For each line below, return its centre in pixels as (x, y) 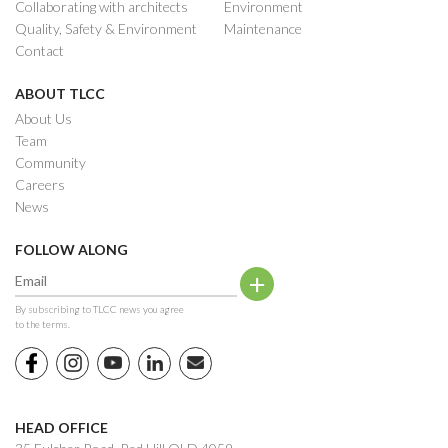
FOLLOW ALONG (71, 249)
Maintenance (263, 28)
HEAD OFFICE (61, 427)
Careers (40, 184)
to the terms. (42, 323)
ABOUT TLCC (60, 93)
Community (50, 162)
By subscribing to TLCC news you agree (99, 308)
